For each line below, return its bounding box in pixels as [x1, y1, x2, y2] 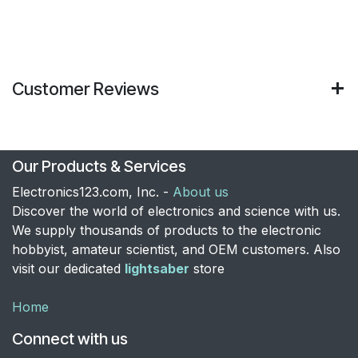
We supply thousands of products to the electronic [12, 221, 321, 238]
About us [173, 183, 229, 200]
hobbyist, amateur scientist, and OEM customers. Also [12, 241, 340, 257]
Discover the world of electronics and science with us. [12, 202, 340, 219]
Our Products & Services [12, 156, 186, 176]
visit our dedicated [12, 260, 125, 276]
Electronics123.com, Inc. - [12, 183, 173, 200]
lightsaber [125, 260, 189, 276]
